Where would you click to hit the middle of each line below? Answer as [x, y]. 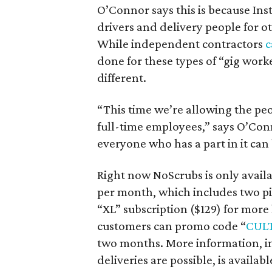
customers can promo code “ [172, 226]
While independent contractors [181, 44]
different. [122, 78]
